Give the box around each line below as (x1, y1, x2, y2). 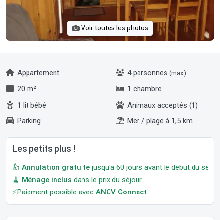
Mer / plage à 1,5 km (125, 116, 192, 126)
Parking (15, 116, 41, 126)
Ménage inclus (22, 175, 72, 184)
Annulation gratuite (22, 163, 90, 172)
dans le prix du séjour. (72, 175, 143, 184)
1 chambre (125, 84, 162, 93)
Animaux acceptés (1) (125, 100, 198, 110)
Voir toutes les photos (80, 24, 148, 32)
